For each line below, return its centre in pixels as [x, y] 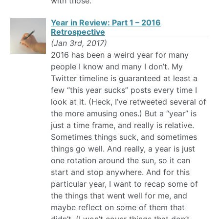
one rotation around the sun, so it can [120, 161]
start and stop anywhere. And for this [120, 172]
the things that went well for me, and [119, 196]
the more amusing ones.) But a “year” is [124, 114]
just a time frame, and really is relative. [122, 125]
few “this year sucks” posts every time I [124, 90]
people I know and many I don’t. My [117, 67]
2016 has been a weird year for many [120, 55]
